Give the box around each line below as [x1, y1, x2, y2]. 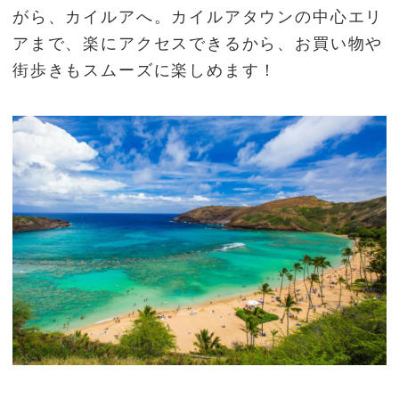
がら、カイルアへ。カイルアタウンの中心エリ [12, 7, 384, 26]
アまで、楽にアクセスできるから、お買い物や [12, 34, 384, 53]
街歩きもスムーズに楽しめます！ [12, 61, 278, 79]
